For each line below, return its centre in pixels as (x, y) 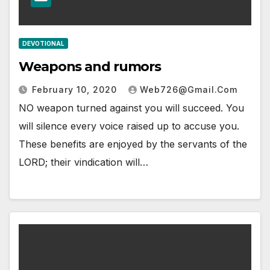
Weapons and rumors (90, 67)
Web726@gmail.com (189, 90)
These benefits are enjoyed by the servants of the (133, 144)
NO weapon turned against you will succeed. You (131, 108)
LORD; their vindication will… (83, 162)
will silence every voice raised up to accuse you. (129, 126)
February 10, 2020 (76, 90)
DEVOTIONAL (43, 44)
